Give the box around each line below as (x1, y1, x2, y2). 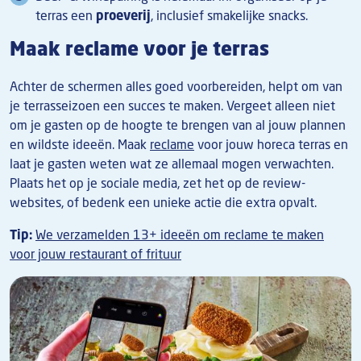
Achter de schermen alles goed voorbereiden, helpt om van (10, 77, 342, 96)
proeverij (96, 6, 151, 25)
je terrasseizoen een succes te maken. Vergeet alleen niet (10, 97, 335, 115)
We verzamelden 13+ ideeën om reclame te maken (35, 226, 324, 244)
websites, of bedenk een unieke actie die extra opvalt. (10, 193, 317, 212)
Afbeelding (9, 276, 72, 295)
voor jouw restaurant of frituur (10, 245, 181, 263)
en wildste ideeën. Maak (10, 135, 150, 154)
